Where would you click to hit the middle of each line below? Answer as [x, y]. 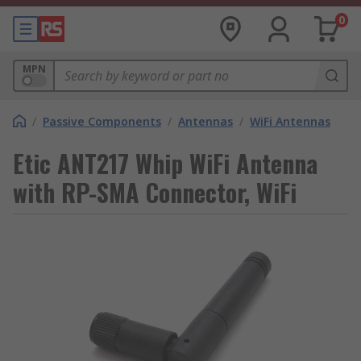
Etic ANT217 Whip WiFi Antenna [165, 163]
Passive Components [102, 121]
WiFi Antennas [290, 121]
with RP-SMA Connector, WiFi [155, 192]
